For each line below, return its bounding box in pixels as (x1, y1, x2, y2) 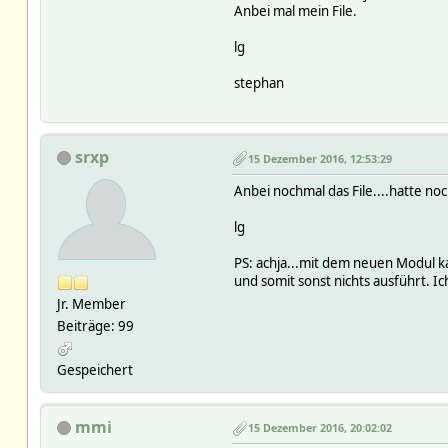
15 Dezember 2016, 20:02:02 (247, 420, 392, 436)
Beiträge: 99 (56, 316, 134, 335)
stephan (233, 73, 284, 92)
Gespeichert (56, 360, 133, 379)
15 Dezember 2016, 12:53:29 (247, 150, 392, 166)
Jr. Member (56, 294, 126, 313)
